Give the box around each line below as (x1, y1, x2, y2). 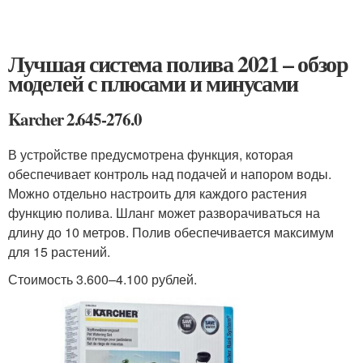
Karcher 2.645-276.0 (8, 107, 143, 131)
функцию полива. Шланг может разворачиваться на (8, 203, 320, 222)
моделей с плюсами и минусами (8, 66, 298, 100)
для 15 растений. (8, 242, 110, 261)
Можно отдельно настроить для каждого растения (8, 184, 307, 203)
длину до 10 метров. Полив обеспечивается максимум (8, 223, 334, 241)
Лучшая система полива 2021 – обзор (8, 47, 348, 80)
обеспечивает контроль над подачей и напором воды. (8, 164, 331, 183)
